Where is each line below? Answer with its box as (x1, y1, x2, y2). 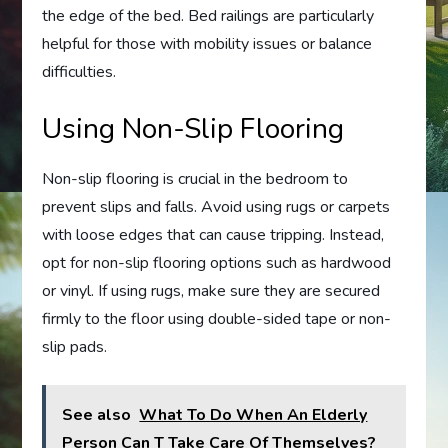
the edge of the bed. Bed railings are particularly (42, 4, 375, 27)
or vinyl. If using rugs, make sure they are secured (42, 279, 381, 302)
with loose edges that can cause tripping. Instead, (42, 223, 385, 246)
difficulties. (42, 60, 117, 83)
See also (62, 403, 132, 426)
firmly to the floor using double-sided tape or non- (42, 307, 392, 330)
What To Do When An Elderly (139, 403, 368, 426)
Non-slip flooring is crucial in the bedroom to (42, 167, 349, 190)
